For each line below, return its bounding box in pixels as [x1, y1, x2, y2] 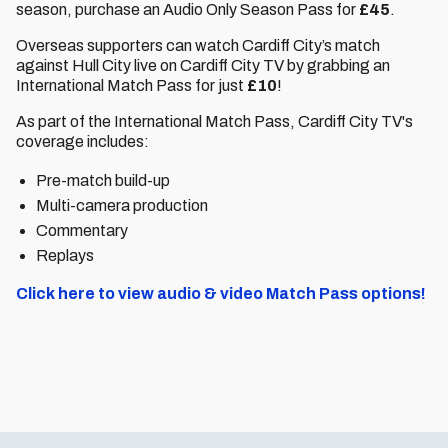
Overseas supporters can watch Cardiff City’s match [16, 37, 380, 54]
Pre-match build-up [36, 172, 170, 189]
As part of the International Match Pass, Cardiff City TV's [16, 113, 413, 130]
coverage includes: [16, 133, 149, 150]
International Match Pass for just [16, 77, 247, 94]
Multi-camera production [36, 197, 208, 214]
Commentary [36, 222, 128, 239]
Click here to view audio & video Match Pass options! [16, 285, 426, 302]
